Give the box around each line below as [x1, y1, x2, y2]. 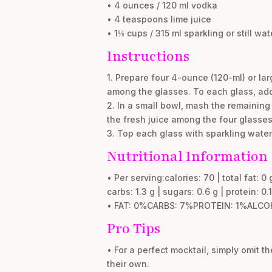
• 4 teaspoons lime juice [106, 14, 211, 24]
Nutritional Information [106, 147, 268, 166]
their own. [106, 259, 149, 269]
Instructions [106, 47, 189, 66]
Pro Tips [106, 219, 160, 238]
